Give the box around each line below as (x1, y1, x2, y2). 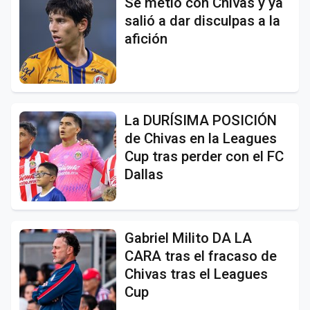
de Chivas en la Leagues (125, 129, 277, 147)
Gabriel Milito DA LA (125, 229, 252, 246)
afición (125, 30, 167, 47)
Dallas (125, 165, 163, 183)
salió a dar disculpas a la (125, 12, 280, 29)
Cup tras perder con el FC (125, 147, 284, 165)
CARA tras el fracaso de (125, 247, 277, 264)
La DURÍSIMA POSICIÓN (125, 111, 277, 129)
